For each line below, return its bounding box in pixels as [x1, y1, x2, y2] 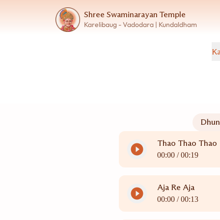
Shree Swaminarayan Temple [83, 9, 186, 20]
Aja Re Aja [157, 182, 194, 192]
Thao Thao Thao [157, 138, 217, 148]
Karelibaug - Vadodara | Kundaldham [83, 20, 197, 29]
